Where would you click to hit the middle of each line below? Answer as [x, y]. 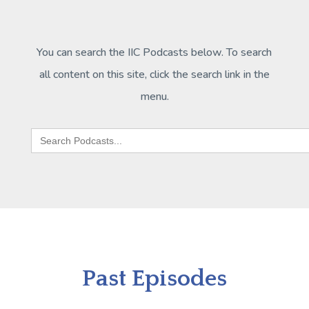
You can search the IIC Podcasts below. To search [154, 52]
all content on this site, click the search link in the [154, 74]
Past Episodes [154, 278]
